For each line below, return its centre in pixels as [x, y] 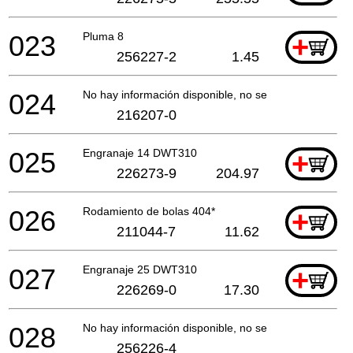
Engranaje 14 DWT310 [140, 152]
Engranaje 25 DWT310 [140, 269]
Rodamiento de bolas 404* [149, 211]
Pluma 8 [103, 36]
